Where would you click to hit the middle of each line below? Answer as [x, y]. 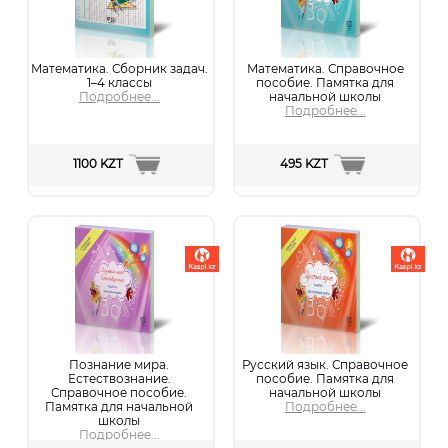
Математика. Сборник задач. [119, 68]
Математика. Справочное [325, 68]
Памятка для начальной [119, 406]
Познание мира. [119, 364]
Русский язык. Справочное [325, 364]
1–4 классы [119, 82]
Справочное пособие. [119, 392]
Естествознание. [119, 378]
